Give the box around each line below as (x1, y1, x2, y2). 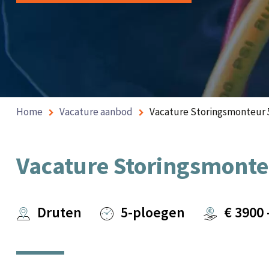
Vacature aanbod (59, 105, 133, 118)
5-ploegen (120, 203, 185, 222)
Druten (37, 203, 82, 222)
